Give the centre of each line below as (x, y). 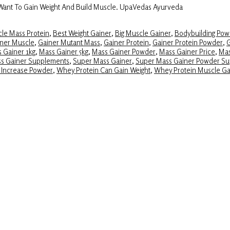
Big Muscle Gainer (143, 33)
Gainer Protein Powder (188, 42)
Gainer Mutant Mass (69, 42)
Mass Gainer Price (187, 52)
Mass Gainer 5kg (64, 52)
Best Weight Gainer (82, 33)
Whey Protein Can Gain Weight (103, 70)
